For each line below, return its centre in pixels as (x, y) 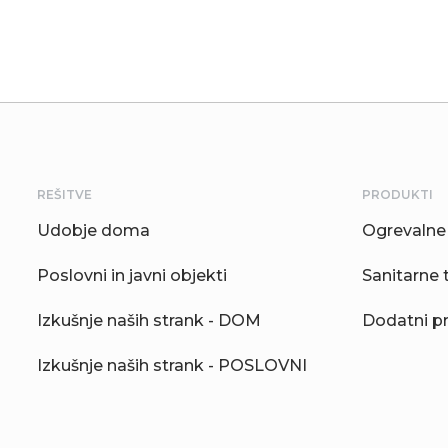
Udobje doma (93, 231)
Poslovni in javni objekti (132, 276)
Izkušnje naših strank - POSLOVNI (172, 366)
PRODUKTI (397, 195)
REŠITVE (64, 195)
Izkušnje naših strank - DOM (149, 321)
